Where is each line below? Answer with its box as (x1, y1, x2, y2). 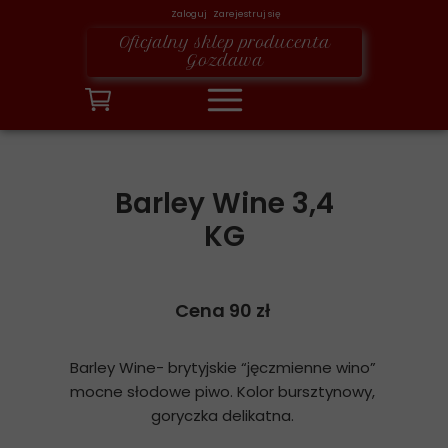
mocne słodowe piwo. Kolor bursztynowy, (70, 381, 375, 402)
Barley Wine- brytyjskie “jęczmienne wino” (69, 357, 376, 378)
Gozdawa (185, 51, 264, 70)
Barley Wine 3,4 (115, 184, 334, 223)
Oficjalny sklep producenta (118, 33, 331, 52)
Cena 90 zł (174, 298, 274, 323)
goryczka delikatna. (151, 405, 294, 426)
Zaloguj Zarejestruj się (167, 8, 281, 20)
